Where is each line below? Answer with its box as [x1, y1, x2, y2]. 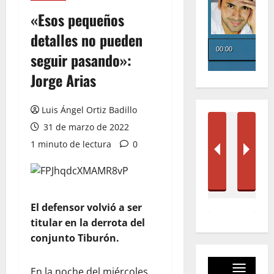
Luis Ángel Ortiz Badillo [42, 104, 137, 116]
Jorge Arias [31, 69, 96, 91]
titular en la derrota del [31, 216, 145, 229]
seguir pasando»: [31, 49, 131, 71]
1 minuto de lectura [31, 138, 111, 150]
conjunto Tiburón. [31, 231, 119, 245]
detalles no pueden [31, 29, 143, 51]
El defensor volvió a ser [31, 201, 142, 214]
